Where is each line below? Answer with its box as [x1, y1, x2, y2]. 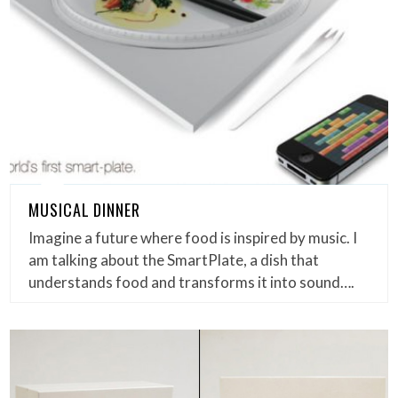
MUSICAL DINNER [28, 197, 140, 221]
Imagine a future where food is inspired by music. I [28, 227, 358, 247]
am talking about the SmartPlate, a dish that [28, 250, 320, 269]
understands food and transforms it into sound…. [28, 272, 355, 291]
